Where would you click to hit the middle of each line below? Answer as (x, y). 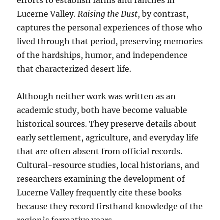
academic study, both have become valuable (102, 110)
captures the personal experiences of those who (110, 28)
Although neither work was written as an (96, 96)
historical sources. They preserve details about (107, 124)
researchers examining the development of (101, 179)
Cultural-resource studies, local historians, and (108, 165)
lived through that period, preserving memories (110, 41)
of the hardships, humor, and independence (102, 55)
